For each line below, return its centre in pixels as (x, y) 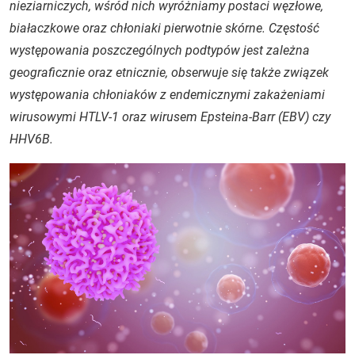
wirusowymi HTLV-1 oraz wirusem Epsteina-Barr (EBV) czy (170, 117)
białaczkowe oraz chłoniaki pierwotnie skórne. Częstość (164, 28)
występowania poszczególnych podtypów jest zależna (160, 50)
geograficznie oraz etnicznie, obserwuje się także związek (169, 73)
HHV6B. (31, 139)
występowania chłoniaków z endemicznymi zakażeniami (167, 95)
